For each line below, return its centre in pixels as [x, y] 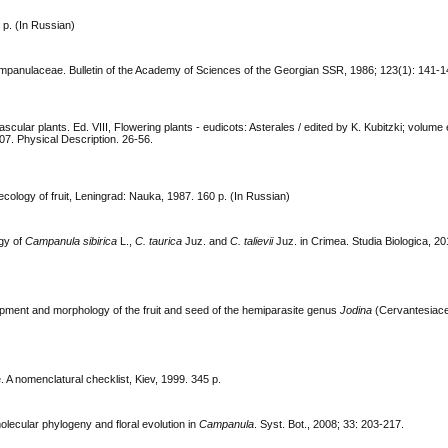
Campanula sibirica [71, 241]
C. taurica [159, 241]
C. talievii [252, 241]
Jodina [356, 310]
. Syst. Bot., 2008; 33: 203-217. [329, 424]
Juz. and [206, 241]
